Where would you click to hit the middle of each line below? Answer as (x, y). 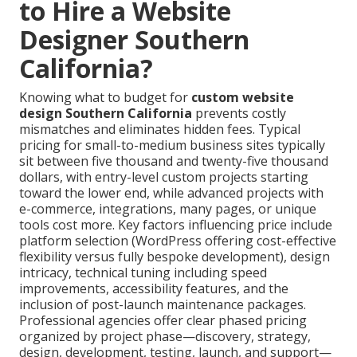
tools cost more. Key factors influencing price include (176, 224)
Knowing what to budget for (105, 97)
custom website (243, 97)
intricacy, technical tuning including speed (143, 272)
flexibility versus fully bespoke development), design (175, 256)
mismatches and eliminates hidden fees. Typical (160, 129)
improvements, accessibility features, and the (154, 288)
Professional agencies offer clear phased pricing (163, 320)
